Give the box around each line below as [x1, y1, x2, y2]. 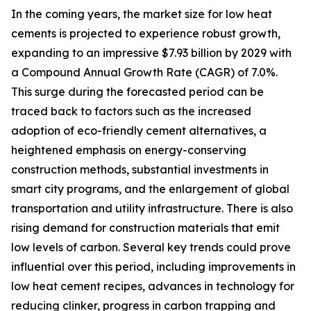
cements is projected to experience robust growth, [11, 26, 280, 41]
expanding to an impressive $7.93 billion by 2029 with [11, 46, 292, 60]
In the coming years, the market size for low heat [11, 7, 272, 22]
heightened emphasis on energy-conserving [11, 143, 246, 158]
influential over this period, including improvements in [11, 260, 296, 274]
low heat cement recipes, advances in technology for [11, 279, 294, 294]
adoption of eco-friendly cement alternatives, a [11, 124, 267, 138]
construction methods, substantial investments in [11, 162, 269, 177]
